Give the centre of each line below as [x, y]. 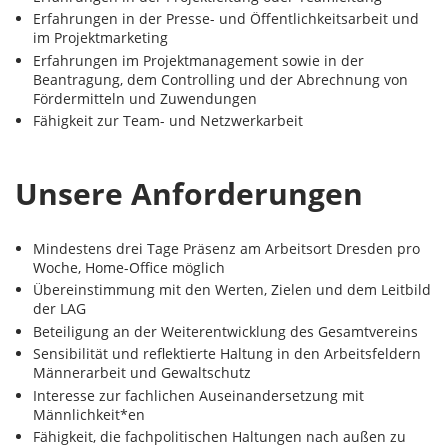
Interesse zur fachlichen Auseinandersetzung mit [198, 395]
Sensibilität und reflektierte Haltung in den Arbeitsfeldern [226, 353]
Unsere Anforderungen [189, 193]
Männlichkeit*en [88, 414]
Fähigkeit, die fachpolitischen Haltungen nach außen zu [219, 436]
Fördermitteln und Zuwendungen [144, 98]
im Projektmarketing [100, 37]
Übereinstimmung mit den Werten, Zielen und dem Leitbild [231, 289]
